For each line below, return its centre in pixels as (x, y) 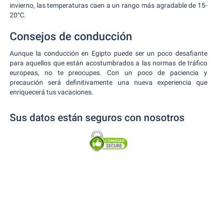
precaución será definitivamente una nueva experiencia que (108, 82)
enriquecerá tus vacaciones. (52, 92)
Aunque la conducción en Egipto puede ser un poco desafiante (108, 53)
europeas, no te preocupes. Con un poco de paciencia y (108, 73)
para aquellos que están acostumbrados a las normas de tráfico (108, 63)
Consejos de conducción (71, 37)
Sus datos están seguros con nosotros (97, 118)
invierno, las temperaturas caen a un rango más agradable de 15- (108, 5)
